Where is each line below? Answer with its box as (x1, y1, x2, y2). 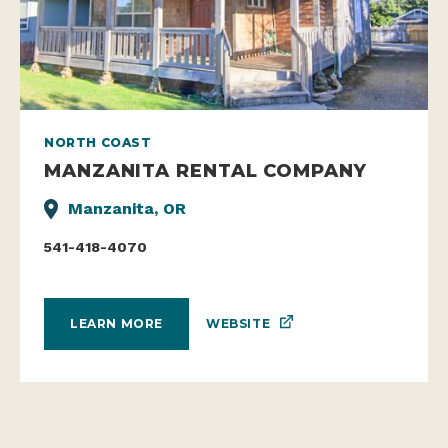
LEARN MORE (70, 316, 163, 332)
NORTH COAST (44, 134, 152, 150)
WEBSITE (206, 315, 271, 331)
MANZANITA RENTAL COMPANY (44, 158, 367, 182)
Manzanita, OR (68, 198, 186, 218)
